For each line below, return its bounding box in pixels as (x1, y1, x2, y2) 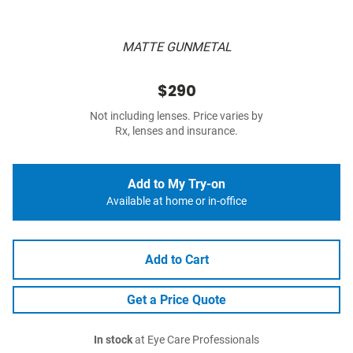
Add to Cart (144, 252, 209, 268)
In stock (94, 333, 132, 347)
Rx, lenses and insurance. (115, 124, 238, 139)
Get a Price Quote (127, 292, 226, 308)
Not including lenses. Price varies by (90, 110, 263, 124)
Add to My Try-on (128, 176, 225, 192)
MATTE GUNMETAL (121, 39, 232, 55)
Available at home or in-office (106, 195, 247, 209)
